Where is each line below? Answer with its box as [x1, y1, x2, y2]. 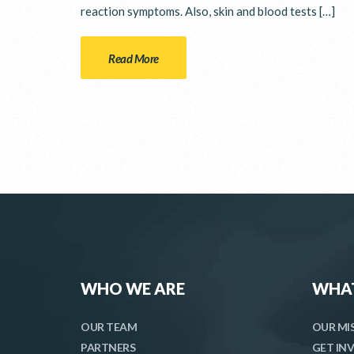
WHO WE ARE [81, 279, 185, 298]
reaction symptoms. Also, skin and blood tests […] [81, 4, 335, 18]
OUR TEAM [81, 320, 137, 333]
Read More [100, 51, 167, 66]
